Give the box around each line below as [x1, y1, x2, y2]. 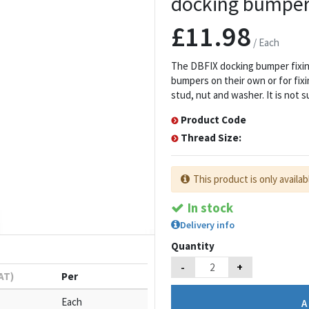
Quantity [171, 239, 215, 252]
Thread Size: [181, 130, 241, 144]
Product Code [181, 112, 246, 126]
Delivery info [180, 218, 235, 231]
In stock [187, 199, 233, 216]
